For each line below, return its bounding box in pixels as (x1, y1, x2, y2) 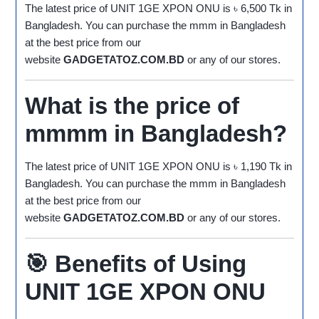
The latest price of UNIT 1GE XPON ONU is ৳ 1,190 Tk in (25, 160, 293, 173)
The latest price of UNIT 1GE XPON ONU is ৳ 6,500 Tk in (25, 2, 293, 15)
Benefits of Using (55, 251, 247, 278)
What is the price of (25, 93, 240, 120)
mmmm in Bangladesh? (25, 120, 288, 147)
